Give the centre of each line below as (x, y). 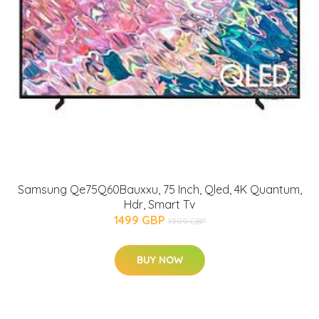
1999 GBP (187, 221)
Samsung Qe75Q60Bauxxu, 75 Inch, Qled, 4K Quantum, (159, 189)
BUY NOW (159, 260)
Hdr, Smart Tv (159, 204)
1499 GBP (141, 220)
